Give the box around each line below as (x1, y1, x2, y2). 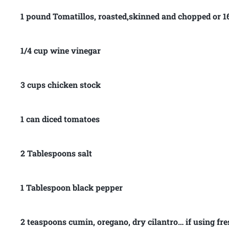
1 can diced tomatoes (20, 113, 100, 124)
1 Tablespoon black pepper (20, 181, 123, 193)
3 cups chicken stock (20, 79, 101, 90)
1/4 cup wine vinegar (20, 44, 101, 56)
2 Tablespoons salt (20, 147, 93, 158)
